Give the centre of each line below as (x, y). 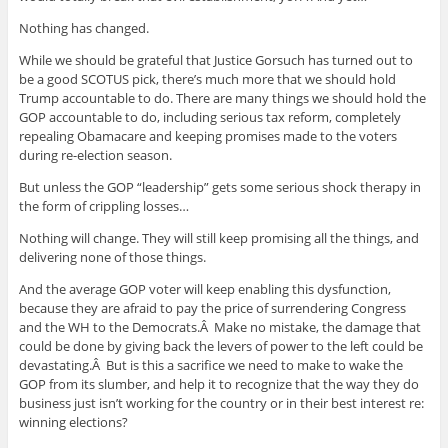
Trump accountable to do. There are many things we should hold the (222, 98)
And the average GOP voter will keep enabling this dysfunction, (204, 289)
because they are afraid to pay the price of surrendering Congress (212, 308)
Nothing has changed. (83, 28)
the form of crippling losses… (103, 206)
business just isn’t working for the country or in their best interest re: (221, 403)
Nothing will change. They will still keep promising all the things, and (218, 238)
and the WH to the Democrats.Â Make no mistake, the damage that (219, 327)
